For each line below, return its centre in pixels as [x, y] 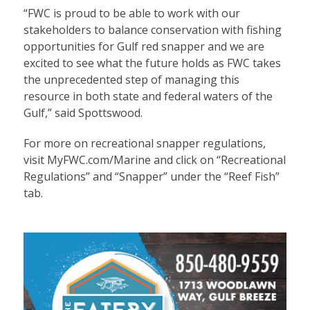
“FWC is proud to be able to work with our [131, 13]
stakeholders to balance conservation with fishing [152, 29]
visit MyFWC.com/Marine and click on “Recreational [154, 159]
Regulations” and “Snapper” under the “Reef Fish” [151, 176]
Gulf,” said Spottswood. [83, 112]
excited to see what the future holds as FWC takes [152, 63]
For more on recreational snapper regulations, [144, 143]
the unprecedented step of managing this [131, 79]
